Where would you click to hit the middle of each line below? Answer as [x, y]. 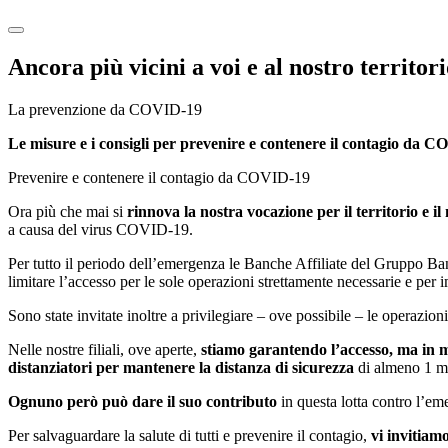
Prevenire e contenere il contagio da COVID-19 [159, 177]
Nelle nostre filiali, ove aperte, [102, 349]
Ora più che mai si [67, 211]
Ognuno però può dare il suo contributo [142, 401]
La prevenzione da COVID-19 [105, 109]
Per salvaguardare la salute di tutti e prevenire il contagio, [189, 435]
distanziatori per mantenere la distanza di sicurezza [181, 367]
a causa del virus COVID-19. [100, 229]
